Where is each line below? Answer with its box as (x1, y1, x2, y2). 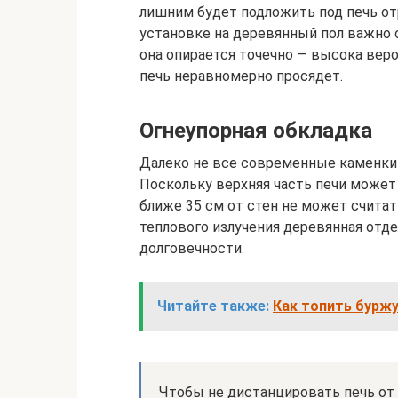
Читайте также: (157, 298, 269, 314)
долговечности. (139, 240, 244, 257)
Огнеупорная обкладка (139, 118, 372, 143)
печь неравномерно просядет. (139, 68, 343, 84)
